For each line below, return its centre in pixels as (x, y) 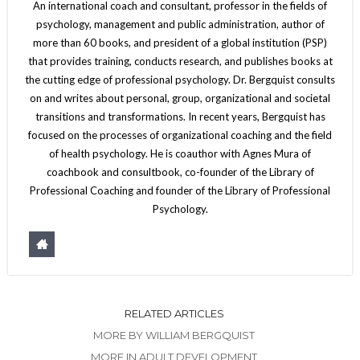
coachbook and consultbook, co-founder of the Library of (180, 172)
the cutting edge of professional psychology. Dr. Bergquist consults (180, 79)
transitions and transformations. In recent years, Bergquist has (180, 116)
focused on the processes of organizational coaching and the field (180, 135)
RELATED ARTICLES (174, 313)
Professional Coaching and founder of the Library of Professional (180, 190)
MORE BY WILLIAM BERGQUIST (174, 335)
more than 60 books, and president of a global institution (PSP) (180, 42)
